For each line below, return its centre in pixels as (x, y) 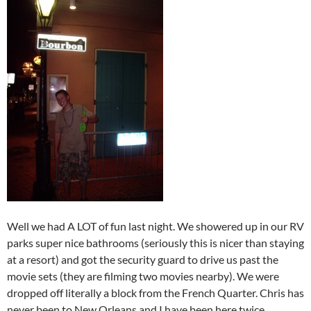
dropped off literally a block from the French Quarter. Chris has (155, 293)
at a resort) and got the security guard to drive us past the (143, 259)
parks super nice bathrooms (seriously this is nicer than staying (155, 243)
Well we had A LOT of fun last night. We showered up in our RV (155, 226)
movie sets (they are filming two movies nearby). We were (143, 276)
